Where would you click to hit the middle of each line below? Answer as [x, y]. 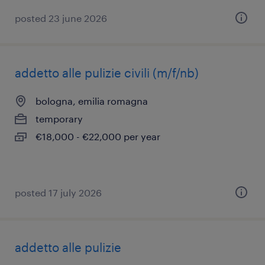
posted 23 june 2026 [61, 18]
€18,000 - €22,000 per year [98, 136]
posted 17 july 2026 [58, 193]
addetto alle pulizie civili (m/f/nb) [107, 73]
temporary [59, 119]
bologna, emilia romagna [92, 101]
